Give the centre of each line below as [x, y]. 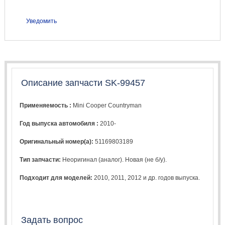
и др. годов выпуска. [171, 178]
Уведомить [41, 21]
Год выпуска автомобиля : [60, 123]
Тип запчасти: [41, 159]
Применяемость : [46, 105]
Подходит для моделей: [56, 178]
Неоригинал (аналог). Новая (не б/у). [115, 159]
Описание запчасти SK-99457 [83, 83]
